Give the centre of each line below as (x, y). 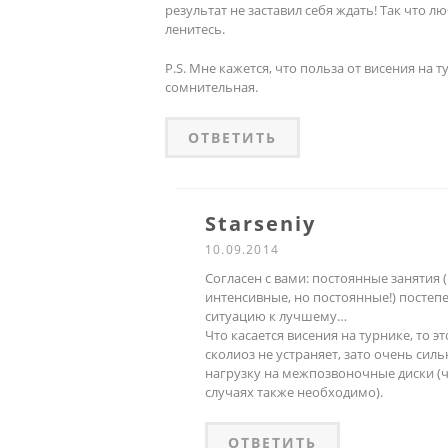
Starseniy (260, 223)
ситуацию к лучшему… (276, 315)
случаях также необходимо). (294, 391)
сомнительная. (211, 86)
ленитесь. (195, 28)
